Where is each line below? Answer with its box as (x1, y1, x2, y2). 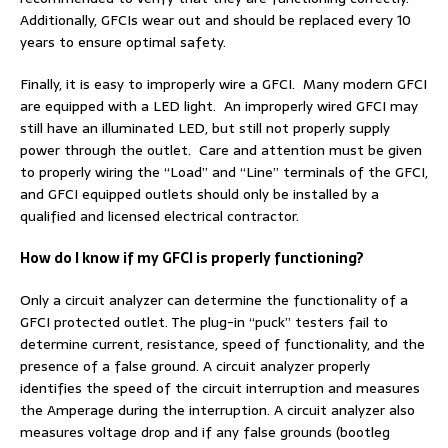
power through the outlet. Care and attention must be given (20, 138, 422, 161)
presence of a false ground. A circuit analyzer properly (20, 354, 370, 377)
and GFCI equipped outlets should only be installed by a (20, 182, 379, 205)
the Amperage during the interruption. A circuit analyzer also (20, 398, 415, 421)
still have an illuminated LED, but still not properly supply (20, 116, 390, 139)
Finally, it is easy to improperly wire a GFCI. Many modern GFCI (20, 72, 427, 95)
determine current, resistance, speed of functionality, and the (20, 332, 425, 355)
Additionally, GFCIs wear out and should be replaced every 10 (20, 8, 411, 31)
